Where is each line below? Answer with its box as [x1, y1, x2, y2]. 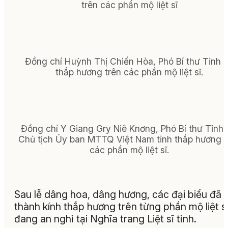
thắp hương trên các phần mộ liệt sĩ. [55, 66, 203, 77]
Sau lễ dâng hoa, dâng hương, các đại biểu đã [14, 188, 221, 201]
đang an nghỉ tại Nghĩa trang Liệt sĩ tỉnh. [14, 213, 196, 225]
